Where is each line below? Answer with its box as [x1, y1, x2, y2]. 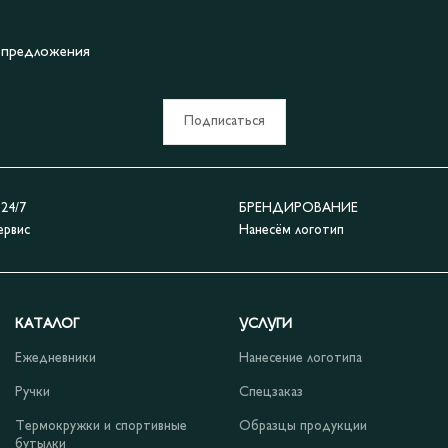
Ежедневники [15, 352, 96, 366]
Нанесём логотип [239, 224, 344, 238]
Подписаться [183, 115, 265, 129]
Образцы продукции [239, 420, 367, 434]
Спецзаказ [239, 386, 303, 400]
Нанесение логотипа [239, 352, 362, 366]
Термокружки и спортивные [15, 420, 187, 434]
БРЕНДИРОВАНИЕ [239, 202, 358, 216]
